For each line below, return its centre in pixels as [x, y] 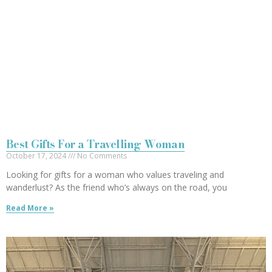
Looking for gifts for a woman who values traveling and [115, 174]
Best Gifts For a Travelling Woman [96, 144]
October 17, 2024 [37, 155]
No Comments [101, 155]
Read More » [30, 208]
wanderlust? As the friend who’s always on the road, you [117, 187]
